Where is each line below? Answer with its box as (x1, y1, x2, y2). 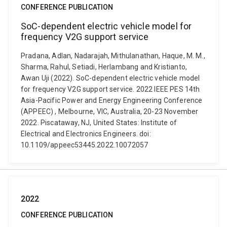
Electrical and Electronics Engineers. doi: (21, 130, 151, 138)
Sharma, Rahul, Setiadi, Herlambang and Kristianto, (21, 63, 187, 71)
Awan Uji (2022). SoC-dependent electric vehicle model (21, 74, 200, 82)
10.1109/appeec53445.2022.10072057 (21, 141, 148, 149)
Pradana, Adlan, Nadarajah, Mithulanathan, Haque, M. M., (21, 52, 205, 60)
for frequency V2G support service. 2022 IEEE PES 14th (21, 85, 200, 93)
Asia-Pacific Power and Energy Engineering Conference (21, 96, 203, 104)
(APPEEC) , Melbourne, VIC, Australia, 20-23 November (21, 107, 199, 116)
